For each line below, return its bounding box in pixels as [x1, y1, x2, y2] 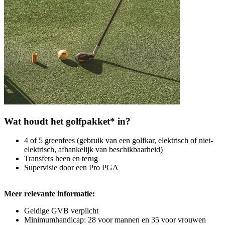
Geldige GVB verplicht [24, 206, 98, 215]
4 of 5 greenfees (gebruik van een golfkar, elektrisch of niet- [24, 136, 213, 145]
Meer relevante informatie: [4, 189, 95, 198]
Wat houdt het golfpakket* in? [4, 116, 131, 127]
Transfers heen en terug [24, 154, 98, 163]
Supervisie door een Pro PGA [24, 163, 119, 172]
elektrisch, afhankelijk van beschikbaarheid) [24, 145, 163, 154]
